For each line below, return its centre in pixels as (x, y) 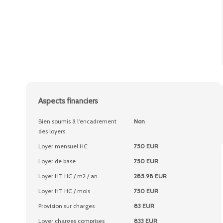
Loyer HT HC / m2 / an (68, 176)
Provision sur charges (66, 206)
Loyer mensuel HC (63, 146)
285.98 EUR (150, 176)
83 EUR (144, 206)
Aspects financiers (68, 101)
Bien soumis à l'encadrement (77, 121)
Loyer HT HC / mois (64, 191)
